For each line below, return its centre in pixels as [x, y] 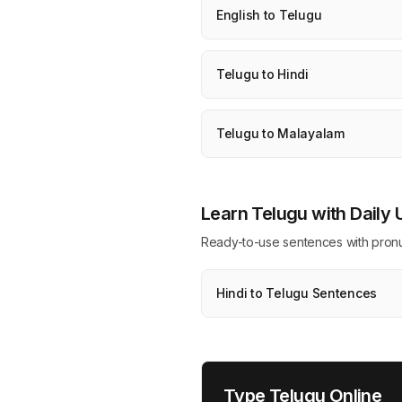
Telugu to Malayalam [280, 133]
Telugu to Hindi [262, 74]
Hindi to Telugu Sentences [297, 293]
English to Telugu [269, 15]
